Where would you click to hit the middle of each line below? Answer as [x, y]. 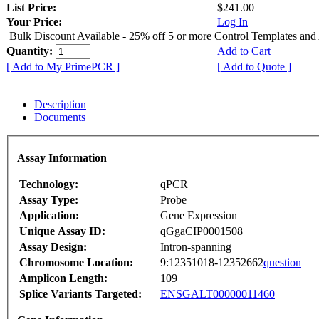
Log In [232, 21]
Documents [60, 117]
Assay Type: [49, 200]
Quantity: [31, 51]
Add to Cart [244, 51]
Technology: [49, 184]
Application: [49, 216]
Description [60, 104]
